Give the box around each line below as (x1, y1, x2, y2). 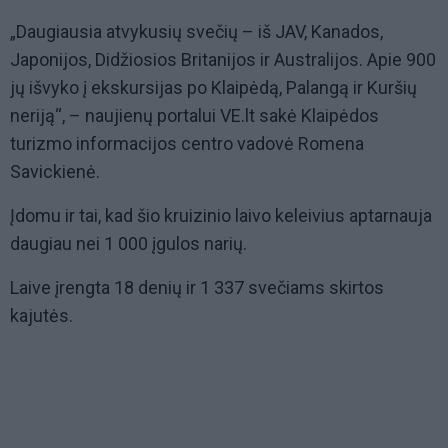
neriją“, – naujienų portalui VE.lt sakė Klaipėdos (10, 105, 379, 127)
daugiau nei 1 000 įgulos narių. (10, 233, 247, 255)
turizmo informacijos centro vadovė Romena (10, 133, 364, 155)
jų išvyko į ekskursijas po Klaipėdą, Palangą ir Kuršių (10, 77, 417, 99)
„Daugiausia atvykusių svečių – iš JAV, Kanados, (10, 21, 383, 43)
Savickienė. (10, 161, 100, 183)
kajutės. (10, 305, 73, 327)
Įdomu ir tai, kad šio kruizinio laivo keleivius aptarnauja (10, 205, 432, 227)
